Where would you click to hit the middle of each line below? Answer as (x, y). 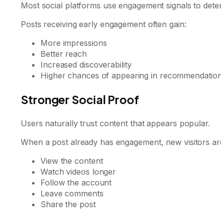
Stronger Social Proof (80, 99)
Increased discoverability (86, 64)
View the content (72, 161)
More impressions (74, 43)
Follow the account (76, 182)
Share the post (68, 204)
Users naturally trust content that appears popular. (115, 123)
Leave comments (72, 193)
